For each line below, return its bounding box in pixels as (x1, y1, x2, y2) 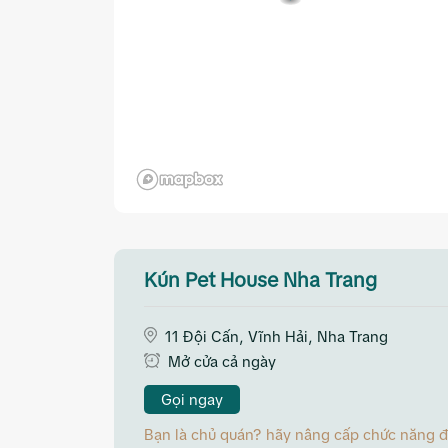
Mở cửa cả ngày (168, 353, 276, 371)
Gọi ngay (161, 391, 223, 409)
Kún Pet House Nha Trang (144, 269, 377, 292)
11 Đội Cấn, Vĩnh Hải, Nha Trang (165, 328, 388, 346)
